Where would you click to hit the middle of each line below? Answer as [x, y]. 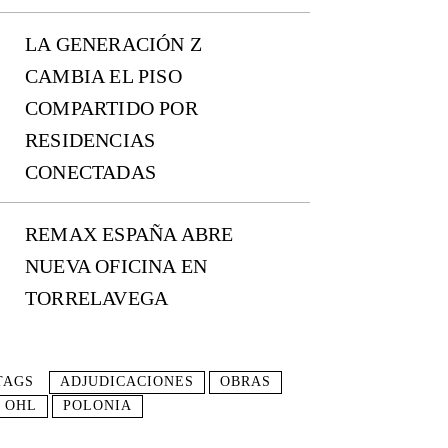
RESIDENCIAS [90, 140]
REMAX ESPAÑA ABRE [129, 234]
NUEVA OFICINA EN [116, 266]
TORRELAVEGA [97, 298]
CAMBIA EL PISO [103, 76]
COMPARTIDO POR [111, 108]
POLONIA [97, 406]
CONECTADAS [90, 172]
